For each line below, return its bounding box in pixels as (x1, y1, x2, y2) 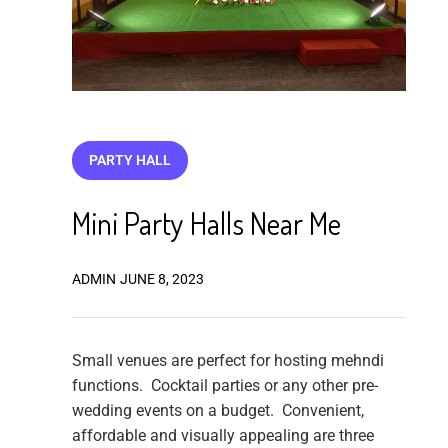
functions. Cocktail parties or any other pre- (71, 375, 378, 395)
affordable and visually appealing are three (71, 425, 374, 445)
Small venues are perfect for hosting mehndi (71, 350, 384, 370)
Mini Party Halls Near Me (71, 203, 341, 242)
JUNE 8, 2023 (119, 270, 204, 287)
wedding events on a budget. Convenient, (71, 400, 364, 420)
